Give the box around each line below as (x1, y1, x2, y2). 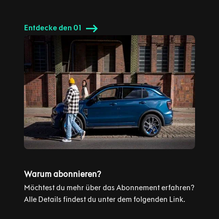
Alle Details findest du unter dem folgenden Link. (23, 195, 185, 204)
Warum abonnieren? (23, 169, 101, 179)
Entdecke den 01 (23, 22, 82, 32)
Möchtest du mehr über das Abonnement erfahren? (23, 183, 195, 192)
